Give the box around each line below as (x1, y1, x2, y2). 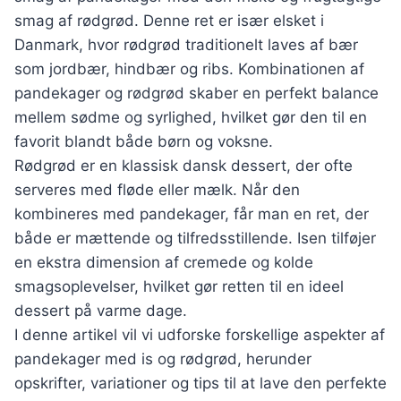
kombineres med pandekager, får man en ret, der (14, 205, 369, 223)
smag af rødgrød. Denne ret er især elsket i (14, 12, 324, 30)
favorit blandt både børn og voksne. (14, 132, 273, 150)
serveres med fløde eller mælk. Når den (14, 181, 300, 199)
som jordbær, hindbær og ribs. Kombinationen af (14, 60, 364, 78)
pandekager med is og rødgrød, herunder (14, 350, 311, 368)
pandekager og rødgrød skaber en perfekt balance (14, 84, 379, 102)
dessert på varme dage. (14, 302, 187, 320)
